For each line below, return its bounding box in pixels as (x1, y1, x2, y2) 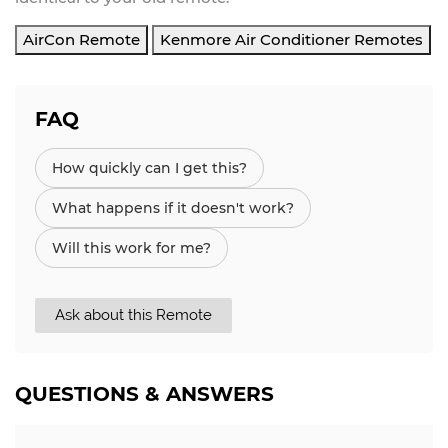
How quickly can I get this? (52, 158, 247, 177)
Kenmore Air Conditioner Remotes (160, 29, 423, 49)
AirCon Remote (23, 29, 140, 49)
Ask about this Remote (55, 305, 212, 324)
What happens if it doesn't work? (52, 198, 294, 217)
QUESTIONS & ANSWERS (15, 381, 274, 406)
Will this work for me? (52, 238, 211, 257)
